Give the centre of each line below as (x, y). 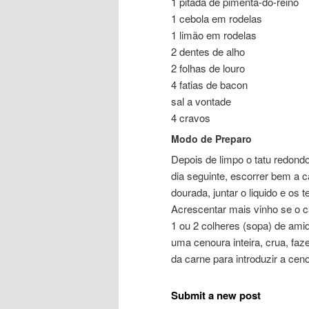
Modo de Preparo (211, 138)
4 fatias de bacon (209, 84)
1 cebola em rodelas (217, 18)
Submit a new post (216, 296)
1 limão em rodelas (214, 34)
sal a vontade (201, 101)
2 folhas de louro (208, 68)
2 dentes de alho (208, 51)
